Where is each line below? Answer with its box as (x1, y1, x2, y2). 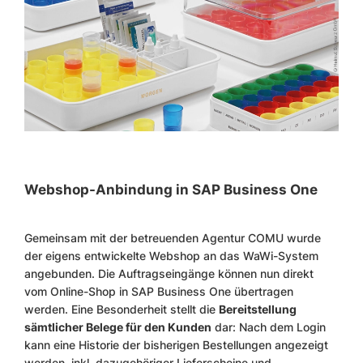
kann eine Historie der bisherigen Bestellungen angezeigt (24, 337, 328, 352)
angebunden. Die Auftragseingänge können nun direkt (24, 266, 314, 280)
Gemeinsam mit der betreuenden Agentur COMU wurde (24, 230, 321, 245)
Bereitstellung (219, 301, 297, 316)
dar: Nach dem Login (211, 319, 326, 334)
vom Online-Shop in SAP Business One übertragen (24, 284, 293, 298)
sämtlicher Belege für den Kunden (24, 319, 211, 334)
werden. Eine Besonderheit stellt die (24, 301, 219, 316)
